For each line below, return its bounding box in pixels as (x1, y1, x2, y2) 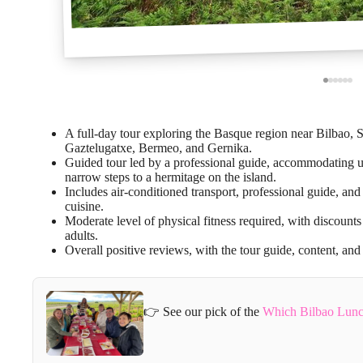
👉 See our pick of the (143, 305, 263, 319)
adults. (65, 228, 98, 242)
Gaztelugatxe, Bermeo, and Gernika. (65, 140, 252, 155)
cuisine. (65, 199, 104, 213)
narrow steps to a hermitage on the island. (65, 169, 276, 184)
